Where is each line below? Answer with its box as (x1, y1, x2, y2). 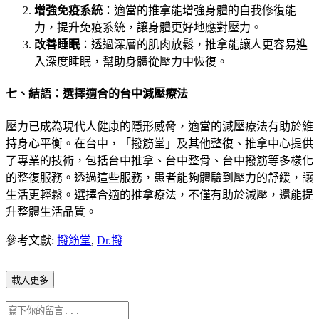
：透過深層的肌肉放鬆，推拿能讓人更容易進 (80, 38, 308, 51)
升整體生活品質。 (6, 205, 97, 218)
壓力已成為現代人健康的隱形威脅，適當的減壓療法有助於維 (6, 120, 313, 132)
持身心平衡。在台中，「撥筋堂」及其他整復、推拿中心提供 (6, 137, 313, 150)
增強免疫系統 (34, 4, 103, 17)
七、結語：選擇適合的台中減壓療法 (6, 88, 188, 100)
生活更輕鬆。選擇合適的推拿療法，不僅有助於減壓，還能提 (6, 188, 313, 201)
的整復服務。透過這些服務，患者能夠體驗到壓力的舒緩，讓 (6, 171, 313, 184)
